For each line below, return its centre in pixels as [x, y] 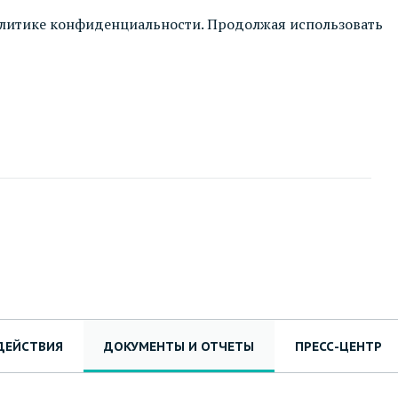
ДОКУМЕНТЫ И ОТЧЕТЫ [179, 346]
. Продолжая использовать [292, 24]
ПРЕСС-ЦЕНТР [338, 346]
